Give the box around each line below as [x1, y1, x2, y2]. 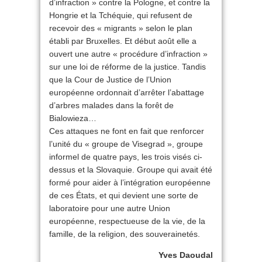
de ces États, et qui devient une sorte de [49, 191, 198, 201]
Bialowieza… [49, 113, 96, 123]
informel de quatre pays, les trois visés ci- [49, 152, 202, 162]
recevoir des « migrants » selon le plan [49, 23, 192, 33]
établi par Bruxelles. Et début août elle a [49, 36, 196, 46]
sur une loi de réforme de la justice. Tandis [49, 62, 206, 72]
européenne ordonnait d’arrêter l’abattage [49, 88, 204, 98]
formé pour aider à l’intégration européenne [49, 178, 211, 188]
